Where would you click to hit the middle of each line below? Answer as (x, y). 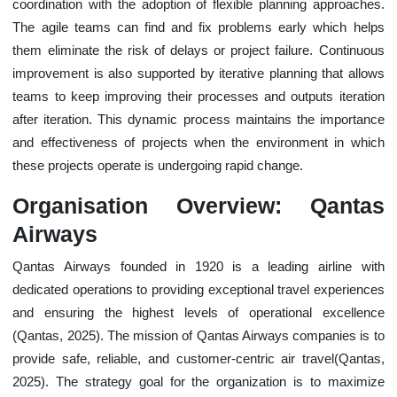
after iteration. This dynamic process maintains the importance (198, 119)
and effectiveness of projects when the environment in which (198, 142)
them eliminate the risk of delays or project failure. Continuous (198, 50)
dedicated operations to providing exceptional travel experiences (198, 289)
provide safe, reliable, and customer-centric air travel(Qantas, (198, 358)
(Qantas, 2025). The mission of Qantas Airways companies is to (198, 335)
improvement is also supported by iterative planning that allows (198, 73)
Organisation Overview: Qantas (198, 206)
